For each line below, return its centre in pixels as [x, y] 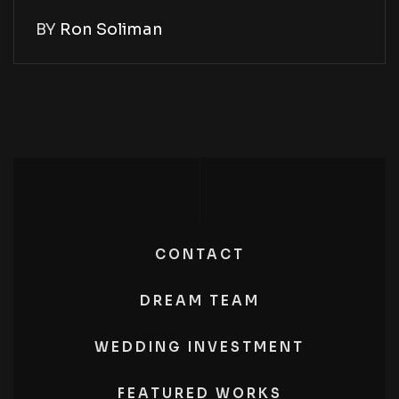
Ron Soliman [111, 30]
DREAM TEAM [199, 301]
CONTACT [199, 255]
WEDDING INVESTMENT [199, 347]
